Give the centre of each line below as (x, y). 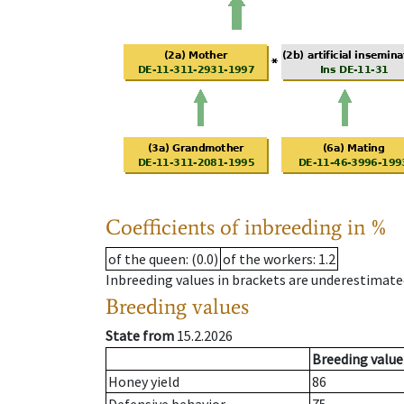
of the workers (268, 259)
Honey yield (144, 382)
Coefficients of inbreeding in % (247, 227)
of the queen (147, 259)
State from (140, 336)
